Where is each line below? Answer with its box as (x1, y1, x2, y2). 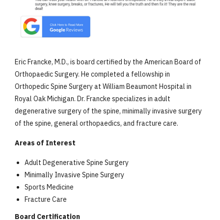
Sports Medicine (25, 183, 74, 192)
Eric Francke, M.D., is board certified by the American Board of (15, 57, 201, 66)
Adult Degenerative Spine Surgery (25, 158, 129, 167)
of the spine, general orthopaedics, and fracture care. (15, 119, 178, 128)
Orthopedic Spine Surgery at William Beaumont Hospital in (15, 82, 192, 91)
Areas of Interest (15, 138, 76, 147)
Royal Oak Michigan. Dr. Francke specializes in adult (15, 94, 170, 103)
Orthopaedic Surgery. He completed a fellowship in (15, 70, 170, 79)
